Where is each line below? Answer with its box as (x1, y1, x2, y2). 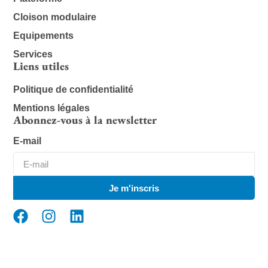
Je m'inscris (109, 182, 159, 193)
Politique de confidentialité (13, 84, 134, 95)
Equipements (13, 31, 74, 41)
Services (13, 49, 53, 60)
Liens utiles (13, 59, 69, 74)
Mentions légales (13, 103, 90, 114)
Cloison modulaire (13, 12, 97, 23)
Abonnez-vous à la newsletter (13, 112, 157, 128)
